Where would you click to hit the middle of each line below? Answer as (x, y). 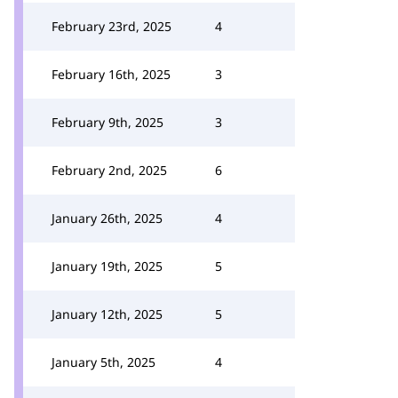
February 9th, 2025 (107, 122)
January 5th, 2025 (103, 362)
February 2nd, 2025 (109, 170)
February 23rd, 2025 (111, 26)
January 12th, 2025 (107, 314)
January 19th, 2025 (107, 266)
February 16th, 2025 (111, 74)
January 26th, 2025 (107, 218)
